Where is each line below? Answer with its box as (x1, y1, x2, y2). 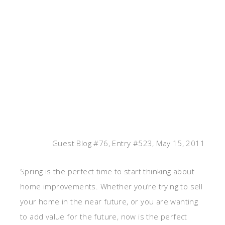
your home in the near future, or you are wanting (20, 196, 198, 207)
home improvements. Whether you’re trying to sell (20, 181, 203, 192)
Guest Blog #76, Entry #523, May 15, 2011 (52, 138, 205, 149)
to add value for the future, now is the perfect (20, 211, 187, 222)
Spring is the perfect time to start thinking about (20, 166, 194, 177)
